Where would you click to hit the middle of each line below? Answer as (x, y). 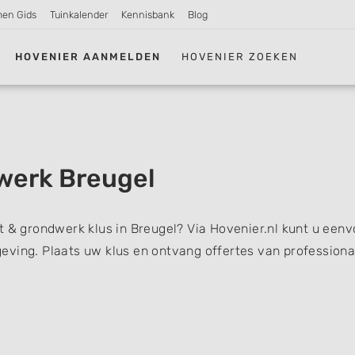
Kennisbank (147, 15)
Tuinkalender (79, 15)
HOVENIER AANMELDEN (88, 56)
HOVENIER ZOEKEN (240, 56)
